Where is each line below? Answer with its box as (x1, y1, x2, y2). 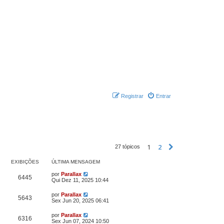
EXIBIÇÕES (11, 159, 39, 164)
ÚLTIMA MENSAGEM (51, 159, 100, 164)
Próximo (177, 143, 204, 152)
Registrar (121, 93, 143, 99)
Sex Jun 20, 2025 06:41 (51, 197, 109, 203)
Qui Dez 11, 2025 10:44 (51, 177, 108, 183)
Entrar (156, 93, 171, 99)
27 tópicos (115, 143, 141, 149)
